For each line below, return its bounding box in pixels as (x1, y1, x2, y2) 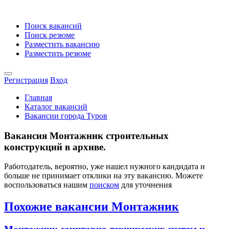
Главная (25, 93, 52, 102)
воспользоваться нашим (4, 180, 89, 190)
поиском (89, 180, 119, 190)
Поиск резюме (25, 31, 75, 39)
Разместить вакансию (25, 40, 100, 49)
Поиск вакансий (25, 21, 82, 30)
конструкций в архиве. (4, 141, 106, 152)
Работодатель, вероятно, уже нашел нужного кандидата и (4, 162, 205, 171)
